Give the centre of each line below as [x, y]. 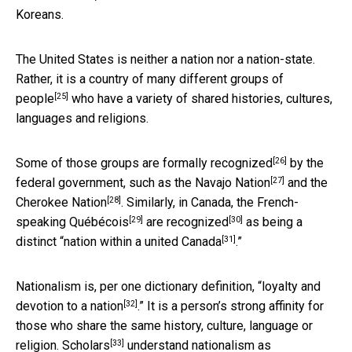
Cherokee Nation [61, 202]
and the [306, 182]
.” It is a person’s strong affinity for [231, 306]
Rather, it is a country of [81, 79]
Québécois [99, 222]
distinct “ [40, 241]
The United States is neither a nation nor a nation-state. [165, 59]
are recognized [187, 222]
